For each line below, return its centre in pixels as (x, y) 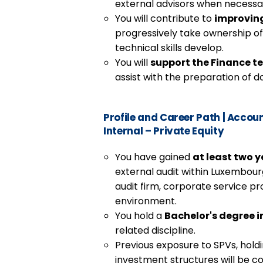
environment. (146, 201)
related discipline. (156, 230)
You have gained (154, 157)
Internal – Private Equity (164, 131)
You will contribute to (165, 18)
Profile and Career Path (163, 117)
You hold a (140, 215)
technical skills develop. (170, 48)
